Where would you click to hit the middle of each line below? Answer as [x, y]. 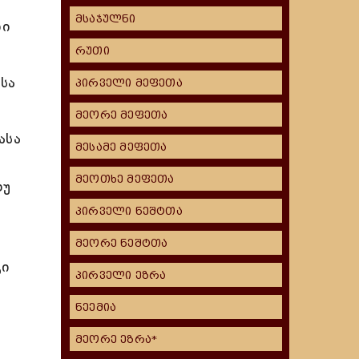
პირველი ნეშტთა [129, 211]
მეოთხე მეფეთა [125, 179]
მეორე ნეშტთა [122, 243]
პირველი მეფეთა [129, 83]
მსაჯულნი [106, 19]
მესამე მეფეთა [121, 147]
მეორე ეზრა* [117, 339]
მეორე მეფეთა [122, 115]
